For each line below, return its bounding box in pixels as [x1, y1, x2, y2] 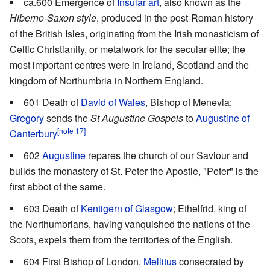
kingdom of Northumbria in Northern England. [10, 73, 203, 87]
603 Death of [24, 201, 81, 215]
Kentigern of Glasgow [81, 201, 173, 215]
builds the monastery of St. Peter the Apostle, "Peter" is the [10, 163, 259, 178]
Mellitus [143, 254, 177, 268]
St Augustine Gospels [90, 110, 183, 125]
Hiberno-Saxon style [10, 10, 96, 25]
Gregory [10, 110, 44, 125]
